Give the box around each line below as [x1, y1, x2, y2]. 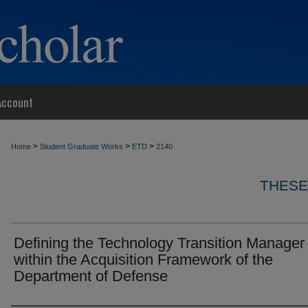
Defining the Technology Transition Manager [14, 234, 305, 252]
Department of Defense [14, 267, 168, 285]
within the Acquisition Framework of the [14, 251, 273, 268]
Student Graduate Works [40, 142, 123, 151]
